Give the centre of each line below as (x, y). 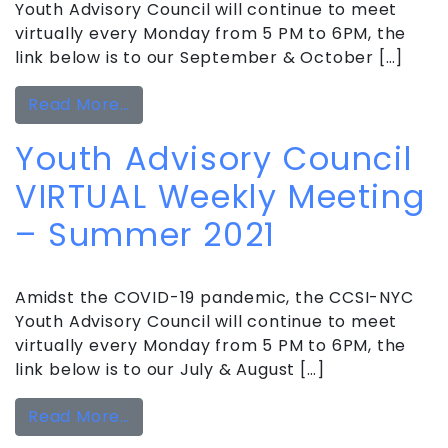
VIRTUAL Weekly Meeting (220, 196)
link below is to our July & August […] (170, 369)
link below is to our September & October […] (209, 57)
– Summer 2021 (145, 234)
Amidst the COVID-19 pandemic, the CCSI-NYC (214, 297)
